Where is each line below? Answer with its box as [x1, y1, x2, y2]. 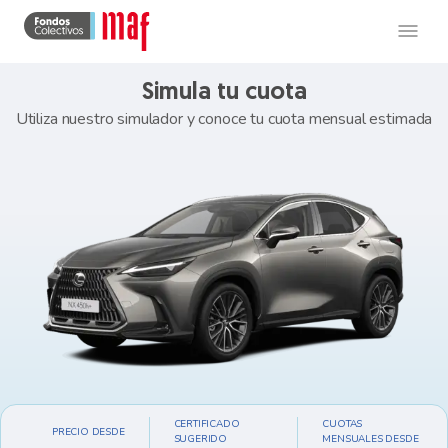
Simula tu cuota [141, 81, 307, 105]
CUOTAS [322, 417, 363, 431]
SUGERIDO [173, 432, 228, 446]
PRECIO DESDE [52, 424, 125, 439]
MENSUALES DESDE [322, 432, 419, 446]
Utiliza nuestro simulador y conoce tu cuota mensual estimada [15, 108, 433, 130]
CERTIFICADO [173, 417, 240, 431]
